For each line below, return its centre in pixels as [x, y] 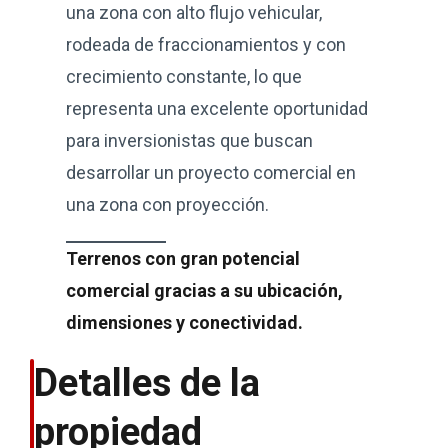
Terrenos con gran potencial [183, 258]
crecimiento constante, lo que [184, 76]
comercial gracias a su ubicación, [204, 290]
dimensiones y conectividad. [184, 322]
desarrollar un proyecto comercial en [211, 172]
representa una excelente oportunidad [217, 108]
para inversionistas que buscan [189, 140]
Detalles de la [146, 383]
